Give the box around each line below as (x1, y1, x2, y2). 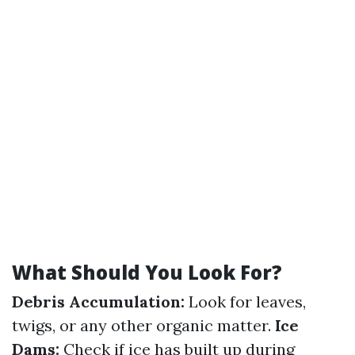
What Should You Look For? (12, 259, 282, 285)
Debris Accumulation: (12, 292, 185, 311)
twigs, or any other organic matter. (12, 315, 275, 335)
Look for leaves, (185, 292, 306, 311)
